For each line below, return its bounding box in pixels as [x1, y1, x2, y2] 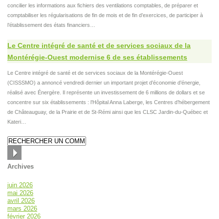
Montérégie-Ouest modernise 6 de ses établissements [7, 53, 187, 62]
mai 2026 [7, 189, 33, 197]
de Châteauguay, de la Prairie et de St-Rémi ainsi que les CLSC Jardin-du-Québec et [7, 109, 208, 115]
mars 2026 [7, 205, 37, 213]
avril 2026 [7, 197, 35, 205]
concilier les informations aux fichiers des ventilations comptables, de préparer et [7, 2, 198, 9]
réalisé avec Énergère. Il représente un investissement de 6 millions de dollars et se [7, 89, 205, 96]
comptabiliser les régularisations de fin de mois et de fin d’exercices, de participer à [7, 12, 203, 19]
